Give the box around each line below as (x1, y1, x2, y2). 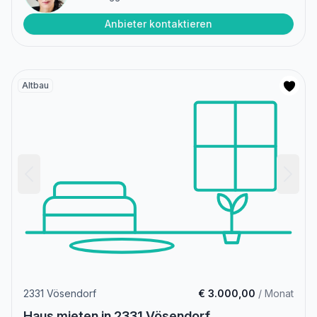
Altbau (22, 80, 49, 91)
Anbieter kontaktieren (105, 18, 212, 30)
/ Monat (255, 287, 294, 300)
